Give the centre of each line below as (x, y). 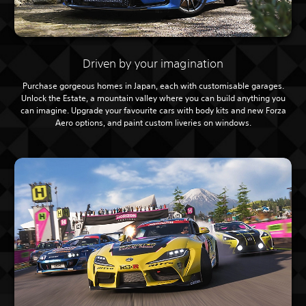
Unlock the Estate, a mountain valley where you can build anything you (153, 98)
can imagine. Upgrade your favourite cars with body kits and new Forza (153, 111)
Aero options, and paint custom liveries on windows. (153, 123)
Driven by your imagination (153, 64)
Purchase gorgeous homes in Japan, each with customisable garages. (153, 86)
